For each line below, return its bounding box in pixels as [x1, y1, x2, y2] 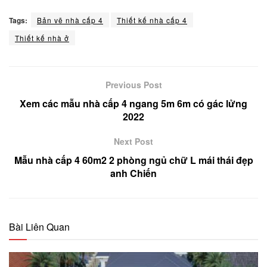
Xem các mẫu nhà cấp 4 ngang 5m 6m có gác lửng [20, 96, 247, 110]
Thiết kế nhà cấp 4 [117, 14, 187, 25]
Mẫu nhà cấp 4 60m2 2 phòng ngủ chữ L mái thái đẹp [14, 153, 253, 167]
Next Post [114, 135, 153, 147]
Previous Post [105, 78, 162, 91]
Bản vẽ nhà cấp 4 [37, 14, 103, 25]
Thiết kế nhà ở [15, 32, 69, 43]
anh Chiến [110, 166, 157, 180]
